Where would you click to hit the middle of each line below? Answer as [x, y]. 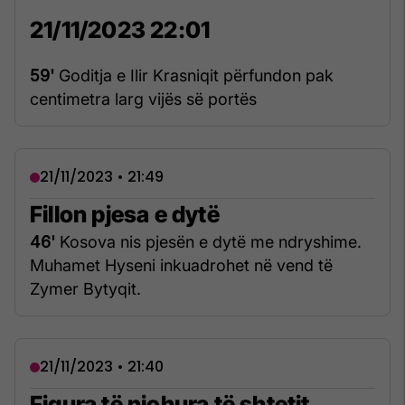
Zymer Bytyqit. [85, 289]
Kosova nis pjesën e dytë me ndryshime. [208, 242]
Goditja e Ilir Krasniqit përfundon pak [194, 76]
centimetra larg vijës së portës [143, 99]
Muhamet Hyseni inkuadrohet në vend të [181, 266]
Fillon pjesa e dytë [125, 215]
